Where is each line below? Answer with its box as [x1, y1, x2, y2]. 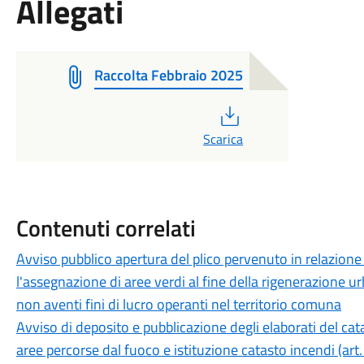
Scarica [202, 129, 243, 149]
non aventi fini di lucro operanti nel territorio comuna [15, 293, 341, 315]
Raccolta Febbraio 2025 [93, 64, 243, 86]
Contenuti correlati [15, 210, 196, 245]
